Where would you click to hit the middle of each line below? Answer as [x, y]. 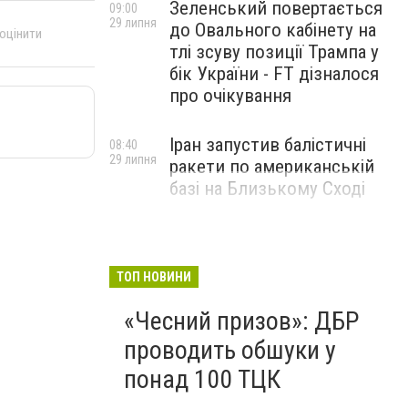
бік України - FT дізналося [274, 74]
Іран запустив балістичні [268, 145]
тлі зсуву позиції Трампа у [274, 52]
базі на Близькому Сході [267, 189]
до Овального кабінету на [273, 30]
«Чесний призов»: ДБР [241, 321]
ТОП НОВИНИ [154, 277]
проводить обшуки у [230, 350]
